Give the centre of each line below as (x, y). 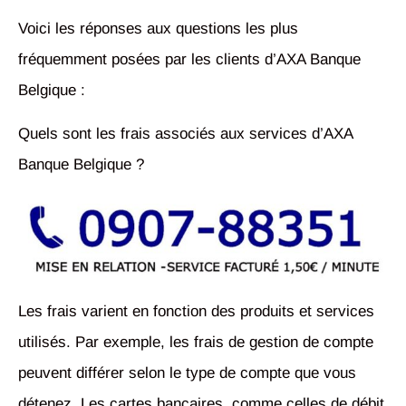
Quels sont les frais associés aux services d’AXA (185, 134)
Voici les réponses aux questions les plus (158, 28)
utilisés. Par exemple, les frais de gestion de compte (196, 342)
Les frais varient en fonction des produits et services (196, 311)
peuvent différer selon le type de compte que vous (187, 372)
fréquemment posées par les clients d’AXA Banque (189, 59)
